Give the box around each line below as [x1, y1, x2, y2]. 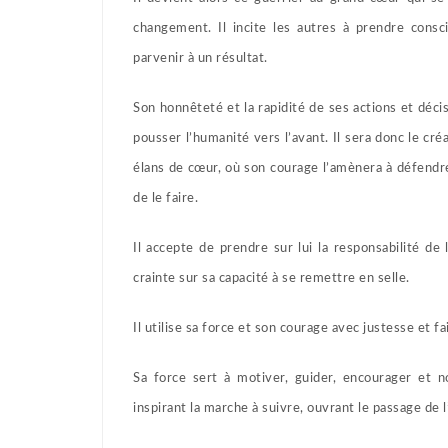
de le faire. [133, 191, 198, 205]
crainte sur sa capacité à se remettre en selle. [133, 271, 410, 285]
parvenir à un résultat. [133, 51, 268, 65]
